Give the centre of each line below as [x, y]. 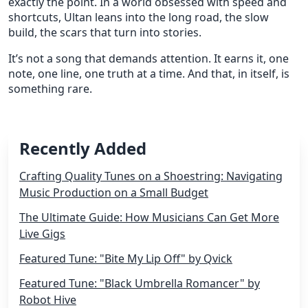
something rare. [50, 89]
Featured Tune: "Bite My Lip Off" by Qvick [126, 258]
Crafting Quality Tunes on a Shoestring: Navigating [151, 176]
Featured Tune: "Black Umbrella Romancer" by [140, 283]
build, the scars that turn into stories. [105, 32]
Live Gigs [42, 234]
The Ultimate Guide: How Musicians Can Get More [149, 217]
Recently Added [83, 148]
